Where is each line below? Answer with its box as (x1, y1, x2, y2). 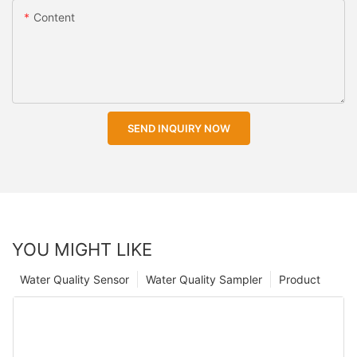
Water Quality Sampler (146, 272, 262, 286)
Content (33, 10, 75, 25)
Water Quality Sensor (20, 272, 129, 286)
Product (279, 272, 320, 286)
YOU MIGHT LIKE (12, 238, 152, 260)
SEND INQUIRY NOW (127, 122, 230, 135)
